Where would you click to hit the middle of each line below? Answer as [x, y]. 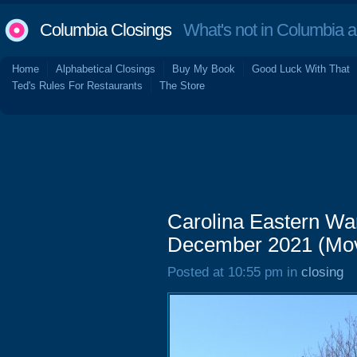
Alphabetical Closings [106, 69]
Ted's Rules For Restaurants [77, 86]
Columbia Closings [106, 30]
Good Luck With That [301, 69]
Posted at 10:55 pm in [234, 272]
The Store [182, 86]
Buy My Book [204, 69]
